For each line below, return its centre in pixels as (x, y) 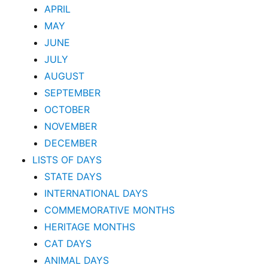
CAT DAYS (68, 244)
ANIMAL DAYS (77, 261)
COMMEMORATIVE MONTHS (110, 210)
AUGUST (65, 76)
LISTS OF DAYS (67, 160)
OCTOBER (67, 110)
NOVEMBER (71, 127)
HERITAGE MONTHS (90, 227)
